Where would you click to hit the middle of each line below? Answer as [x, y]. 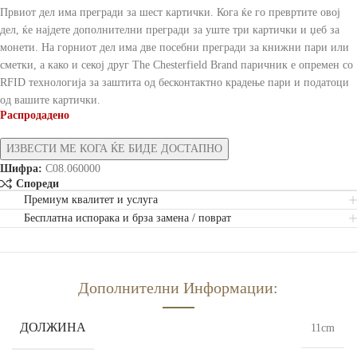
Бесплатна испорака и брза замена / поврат [127, 218]
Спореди [37, 183]
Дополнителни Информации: [178, 288]
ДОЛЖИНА [53, 328]
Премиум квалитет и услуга [91, 200]
